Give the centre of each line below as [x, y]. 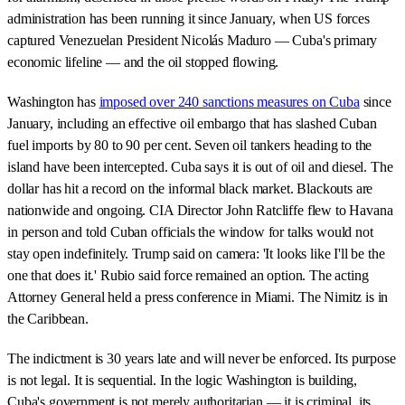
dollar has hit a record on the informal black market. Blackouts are [190, 189]
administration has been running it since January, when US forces [188, 19]
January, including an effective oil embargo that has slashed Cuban [192, 124]
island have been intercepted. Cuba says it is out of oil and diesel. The [200, 167]
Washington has [53, 102]
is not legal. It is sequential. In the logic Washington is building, [183, 381]
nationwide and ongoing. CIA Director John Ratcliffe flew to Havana [200, 211]
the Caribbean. [48, 319]
